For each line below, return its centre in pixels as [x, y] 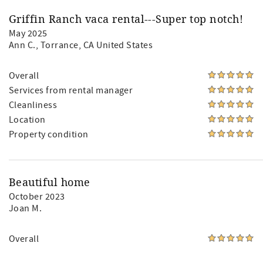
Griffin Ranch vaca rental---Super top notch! [126, 19]
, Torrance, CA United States [94, 45]
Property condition [49, 134]
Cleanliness [33, 105]
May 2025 [28, 33]
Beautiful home [50, 182]
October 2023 [37, 197]
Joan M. [26, 208]
